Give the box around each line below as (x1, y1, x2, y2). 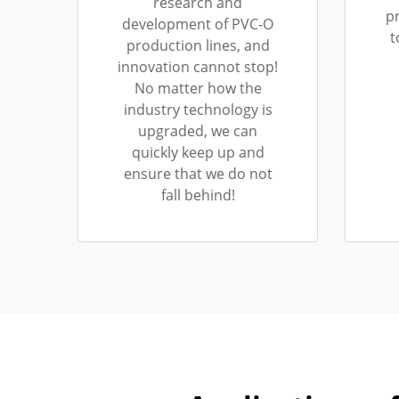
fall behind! (160, 185, 235, 205)
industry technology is (123, 100, 273, 119)
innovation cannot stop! (118, 57, 278, 77)
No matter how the (134, 78, 262, 98)
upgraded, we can (138, 121, 257, 141)
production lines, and (126, 36, 270, 55)
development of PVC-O (122, 14, 273, 34)
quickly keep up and (131, 142, 265, 162)
